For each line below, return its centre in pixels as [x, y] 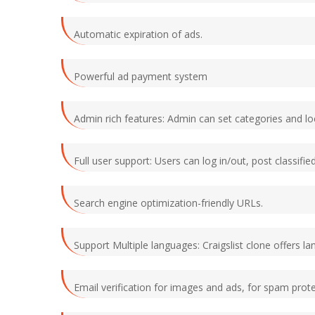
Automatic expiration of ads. [138, 34]
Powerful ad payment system [141, 76]
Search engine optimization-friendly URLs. [168, 202]
